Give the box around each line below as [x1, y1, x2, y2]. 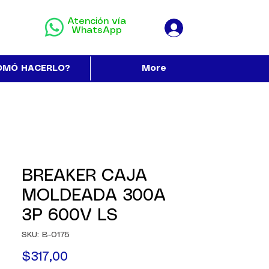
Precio [67, 251, 104, 262]
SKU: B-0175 [22, 231, 70, 239]
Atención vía [67, 17, 126, 26]
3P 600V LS [22, 208, 118, 224]
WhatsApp [71, 26, 122, 35]
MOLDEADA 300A [22, 188, 166, 204]
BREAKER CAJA [22, 168, 147, 184]
